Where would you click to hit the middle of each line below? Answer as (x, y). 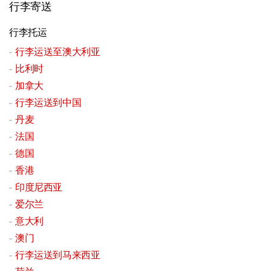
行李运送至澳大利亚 (58, 52)
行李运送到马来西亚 (58, 255)
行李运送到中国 (48, 103)
